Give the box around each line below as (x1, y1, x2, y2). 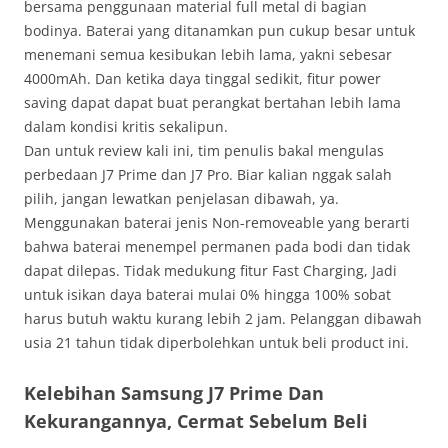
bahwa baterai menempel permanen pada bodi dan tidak (24, 237, 410, 256)
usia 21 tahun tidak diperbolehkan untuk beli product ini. (24, 333, 409, 352)
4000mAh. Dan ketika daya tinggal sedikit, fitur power (24, 69, 381, 88)
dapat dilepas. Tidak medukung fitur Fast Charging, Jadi (24, 261, 397, 280)
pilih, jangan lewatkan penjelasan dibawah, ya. (24, 189, 339, 208)
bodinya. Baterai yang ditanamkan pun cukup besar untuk (24, 21, 415, 40)
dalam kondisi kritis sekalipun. (24, 117, 228, 136)
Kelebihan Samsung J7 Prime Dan (24, 381, 324, 405)
